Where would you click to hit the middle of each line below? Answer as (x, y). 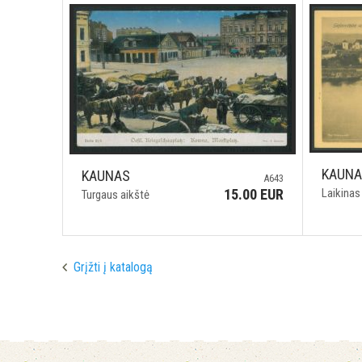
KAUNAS (106, 176)
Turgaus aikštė (116, 195)
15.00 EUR (254, 194)
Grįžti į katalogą (113, 267)
